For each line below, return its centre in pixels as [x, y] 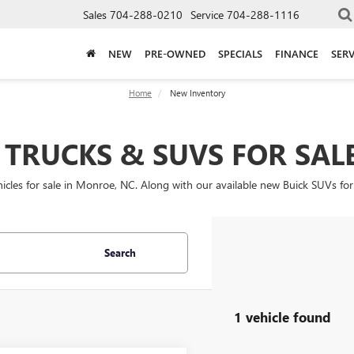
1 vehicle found [282, 316]
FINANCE [297, 53]
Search [120, 252]
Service [207, 14]
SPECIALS [240, 53]
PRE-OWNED [175, 53]
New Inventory [196, 93]
